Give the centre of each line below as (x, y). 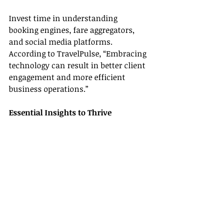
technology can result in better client (78, 65)
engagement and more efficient (68, 77)
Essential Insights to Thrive (60, 112)
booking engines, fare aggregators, (73, 30)
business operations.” (49, 89)
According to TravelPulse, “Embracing (79, 54)
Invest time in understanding (64, 18)
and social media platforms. (62, 42)
